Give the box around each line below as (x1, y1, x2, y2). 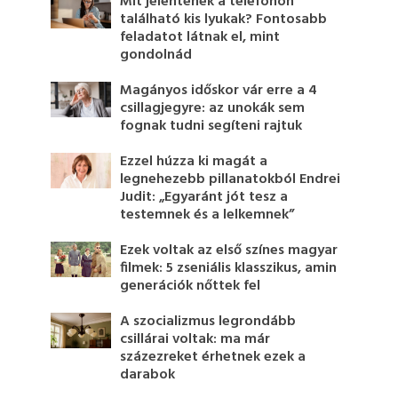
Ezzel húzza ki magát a (120, 150, 268, 174)
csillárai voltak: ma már (120, 328, 271, 352)
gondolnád (120, 44, 193, 68)
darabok (120, 363, 176, 387)
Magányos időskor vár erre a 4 (120, 79, 318, 103)
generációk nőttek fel (120, 275, 261, 298)
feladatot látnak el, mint (120, 26, 281, 50)
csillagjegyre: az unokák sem (120, 97, 306, 121)
